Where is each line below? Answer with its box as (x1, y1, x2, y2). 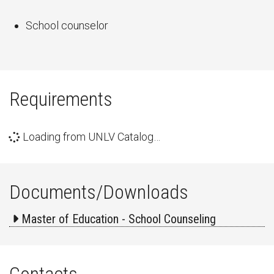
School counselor (26, 19, 108, 32)
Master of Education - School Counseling (21, 212, 216, 226)
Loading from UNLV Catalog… (20, 130, 160, 143)
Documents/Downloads (9, 180, 188, 204)
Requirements (9, 87, 113, 111)
